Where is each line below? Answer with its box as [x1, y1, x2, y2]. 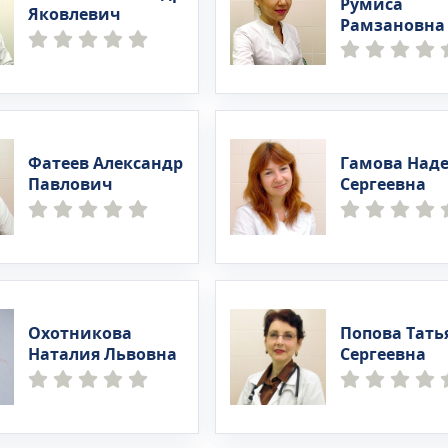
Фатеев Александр [28, 152, 184, 176]
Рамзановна [339, 13, 445, 38]
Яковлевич [28, 3, 122, 27]
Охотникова [28, 322, 133, 346]
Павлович [28, 173, 114, 197]
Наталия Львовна [28, 343, 178, 367]
